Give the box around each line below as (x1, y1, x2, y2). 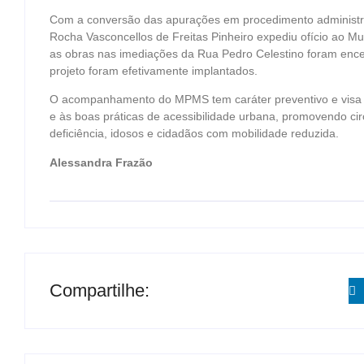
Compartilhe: (50, 280, 149, 301)
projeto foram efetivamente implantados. (50, 63, 258, 77)
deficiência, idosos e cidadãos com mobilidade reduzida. (50, 127, 339, 141)
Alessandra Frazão (50, 155, 156, 169)
